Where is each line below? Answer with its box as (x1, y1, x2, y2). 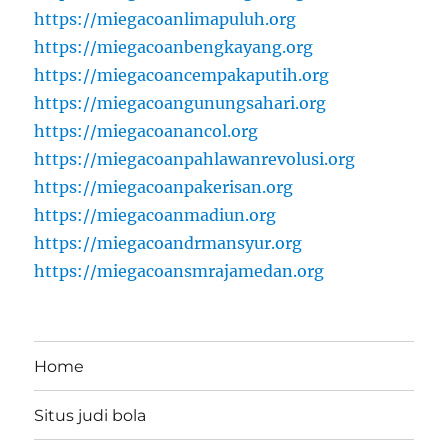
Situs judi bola (34, 405, 147, 425)
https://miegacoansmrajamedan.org (34, 261, 325, 282)
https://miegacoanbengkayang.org (34, 37, 314, 58)
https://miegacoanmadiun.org (34, 205, 277, 226)
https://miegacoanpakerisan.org (34, 177, 294, 198)
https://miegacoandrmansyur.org (34, 233, 303, 254)
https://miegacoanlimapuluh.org (34, 9, 297, 30)
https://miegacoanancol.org (34, 121, 259, 142)
